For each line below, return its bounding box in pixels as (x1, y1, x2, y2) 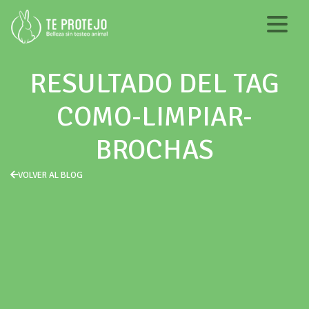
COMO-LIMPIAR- (57, 99, 252, 134)
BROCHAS (95, 132, 214, 167)
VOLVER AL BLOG (18, 170, 83, 181)
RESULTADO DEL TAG (30, 66, 279, 101)
